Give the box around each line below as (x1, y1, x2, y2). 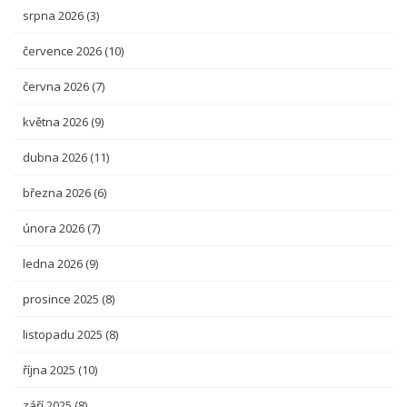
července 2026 (23, 43, 104, 59)
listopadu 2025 (23, 326, 105, 342)
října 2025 (23, 362, 78, 378)
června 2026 (23, 78, 92, 94)
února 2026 (23, 220, 87, 236)
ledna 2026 (23, 255, 85, 272)
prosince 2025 (23, 291, 102, 307)
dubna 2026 (23, 149, 90, 165)
